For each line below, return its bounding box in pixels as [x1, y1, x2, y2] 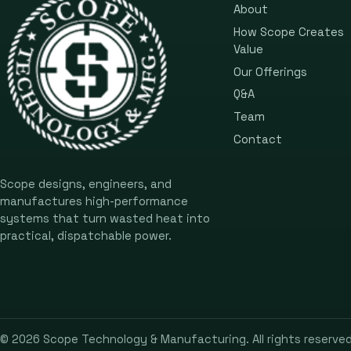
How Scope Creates [233, 24, 344, 39]
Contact [233, 132, 282, 147]
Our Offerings [233, 64, 307, 79]
